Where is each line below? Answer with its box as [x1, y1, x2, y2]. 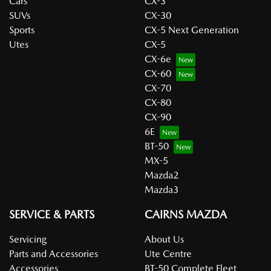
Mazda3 [145, 184, 178, 196]
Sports [9, 24, 34, 36]
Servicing [9, 233, 47, 246]
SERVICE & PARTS [9, 208, 94, 221]
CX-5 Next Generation [145, 24, 239, 36]
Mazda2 [145, 169, 178, 181]
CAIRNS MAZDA [145, 208, 227, 221]
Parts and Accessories [9, 248, 98, 260]
